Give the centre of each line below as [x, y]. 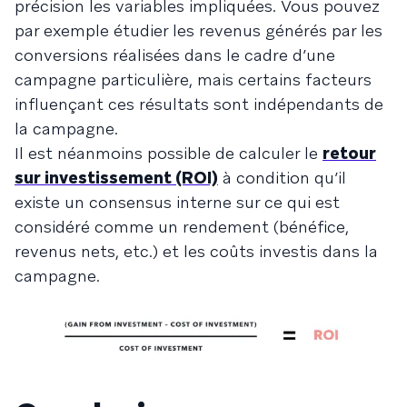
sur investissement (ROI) [116, 178]
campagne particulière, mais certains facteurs [193, 80]
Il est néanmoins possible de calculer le [169, 154]
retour [349, 154]
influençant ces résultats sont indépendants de [199, 104]
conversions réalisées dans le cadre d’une [175, 55]
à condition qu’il [282, 178]
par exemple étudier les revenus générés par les [199, 31]
